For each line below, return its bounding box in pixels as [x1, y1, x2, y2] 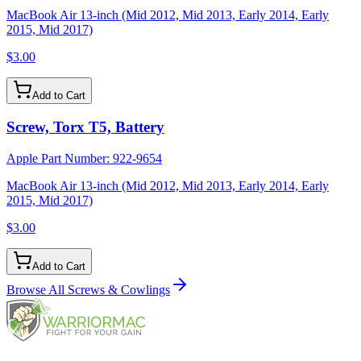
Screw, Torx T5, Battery [6, 118, 164, 136]
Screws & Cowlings [68, 283, 170, 297]
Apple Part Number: [6, 151, 113, 166]
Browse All [6, 283, 68, 297]
